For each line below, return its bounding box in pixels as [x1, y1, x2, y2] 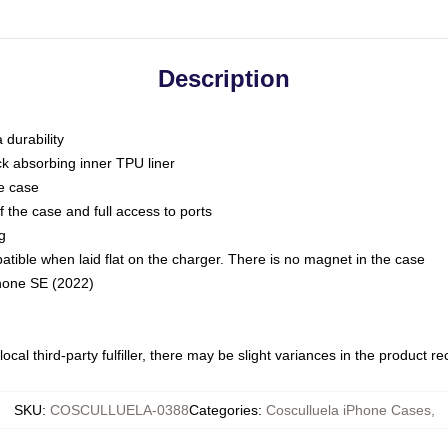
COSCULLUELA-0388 [49, 402, 189, 418]
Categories [188, 402, 258, 418]
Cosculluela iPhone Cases [265, 402, 431, 418]
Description [158, 65, 290, 92]
